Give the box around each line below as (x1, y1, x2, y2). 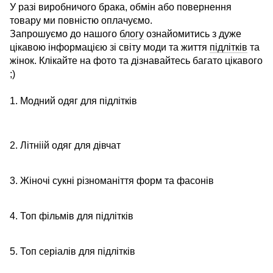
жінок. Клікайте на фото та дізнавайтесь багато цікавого (10, 55, 263, 66)
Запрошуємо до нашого (10, 29, 119, 40)
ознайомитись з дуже (144, 29, 241, 40)
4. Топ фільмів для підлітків (10, 211, 133, 222)
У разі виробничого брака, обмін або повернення (10, 2, 232, 13)
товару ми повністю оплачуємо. (10, 15, 152, 26)
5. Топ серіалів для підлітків (10, 246, 135, 257)
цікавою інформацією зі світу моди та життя (10, 42, 210, 53)
